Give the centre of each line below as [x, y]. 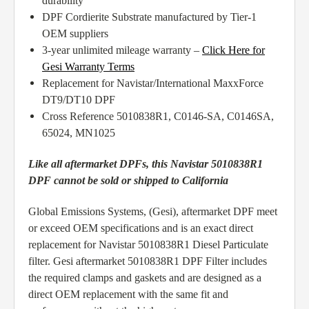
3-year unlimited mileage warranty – [122, 50]
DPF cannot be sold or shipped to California [128, 181]
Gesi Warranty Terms [88, 67]
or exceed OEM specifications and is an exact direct [141, 228]
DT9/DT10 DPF [79, 100]
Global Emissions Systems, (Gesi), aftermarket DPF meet [153, 212]
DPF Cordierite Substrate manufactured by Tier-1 [149, 17]
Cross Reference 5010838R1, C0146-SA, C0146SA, [158, 117]
